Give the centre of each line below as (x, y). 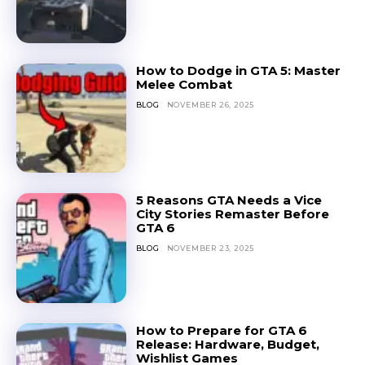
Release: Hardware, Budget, (227, 344)
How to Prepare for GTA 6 (221, 330)
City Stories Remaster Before (232, 214)
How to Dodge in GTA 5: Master (238, 70)
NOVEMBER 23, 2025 (211, 248)
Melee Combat (184, 84)
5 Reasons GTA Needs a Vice (229, 200)
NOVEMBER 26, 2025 (211, 104)
